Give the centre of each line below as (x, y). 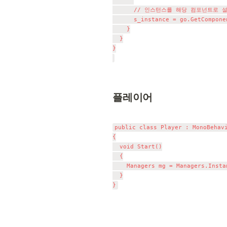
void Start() (116, 147)
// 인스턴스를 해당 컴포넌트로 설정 (123, 10)
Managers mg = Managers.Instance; (120, 166)
